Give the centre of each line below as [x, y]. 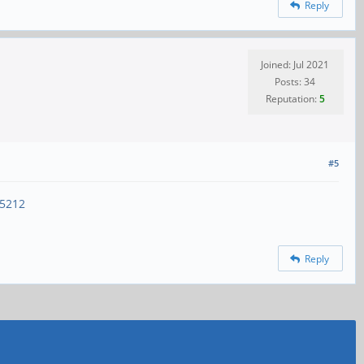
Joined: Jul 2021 [295, 64]
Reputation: [292, 98]
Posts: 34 [295, 81]
